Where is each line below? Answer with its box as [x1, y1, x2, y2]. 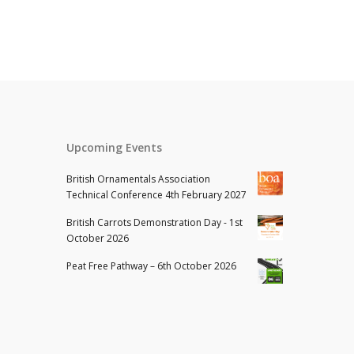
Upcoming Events [66, 140, 163, 155]
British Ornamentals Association [66, 172, 211, 186]
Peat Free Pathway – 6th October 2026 [66, 259, 237, 273]
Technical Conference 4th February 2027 [66, 188, 247, 201]
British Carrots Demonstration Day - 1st [66, 216, 243, 229]
